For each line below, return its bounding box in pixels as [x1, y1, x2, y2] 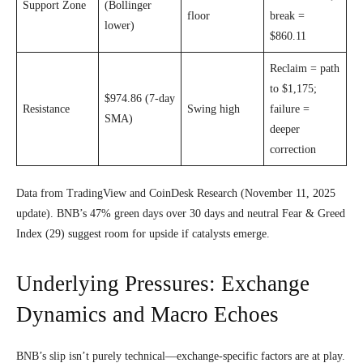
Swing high [187, 102, 240, 115]
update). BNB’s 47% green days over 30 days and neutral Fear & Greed [16, 207, 345, 220]
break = [270, 9, 305, 22]
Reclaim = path [270, 62, 340, 75]
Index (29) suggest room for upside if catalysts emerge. [16, 227, 270, 240]
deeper [270, 122, 300, 135]
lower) [105, 19, 135, 32]
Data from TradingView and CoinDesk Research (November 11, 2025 [16, 186, 335, 199]
